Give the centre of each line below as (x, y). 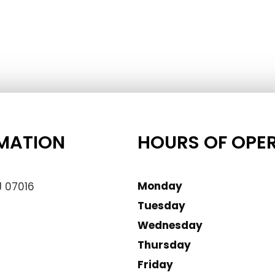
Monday (160, 186)
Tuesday (161, 206)
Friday (155, 265)
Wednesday (170, 226)
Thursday (164, 245)
